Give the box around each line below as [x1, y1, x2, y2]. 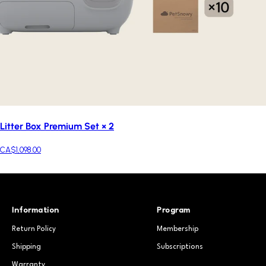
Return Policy [12, 226, 56, 233]
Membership [157, 226, 198, 233]
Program [157, 206, 191, 214]
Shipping [12, 243, 41, 251]
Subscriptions [157, 243, 203, 251]
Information [12, 206, 59, 214]
